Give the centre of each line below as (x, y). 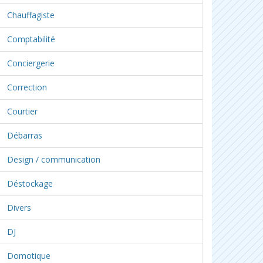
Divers (19, 208)
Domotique (29, 256)
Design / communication (54, 159)
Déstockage (30, 183)
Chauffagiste (31, 15)
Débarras (25, 135)
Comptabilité (31, 39)
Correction (27, 87)
